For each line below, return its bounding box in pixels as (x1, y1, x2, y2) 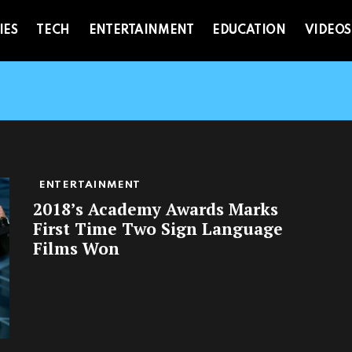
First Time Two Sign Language (33, 218, 283, 240)
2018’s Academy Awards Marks (33, 198, 278, 221)
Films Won (33, 237, 119, 260)
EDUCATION (212, 24, 286, 38)
